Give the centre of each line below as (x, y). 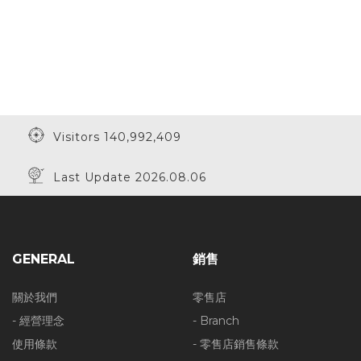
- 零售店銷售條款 (236, 344)
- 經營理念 (38, 321)
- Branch (216, 321)
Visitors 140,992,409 (113, 137)
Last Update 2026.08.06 (126, 177)
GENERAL (44, 259)
